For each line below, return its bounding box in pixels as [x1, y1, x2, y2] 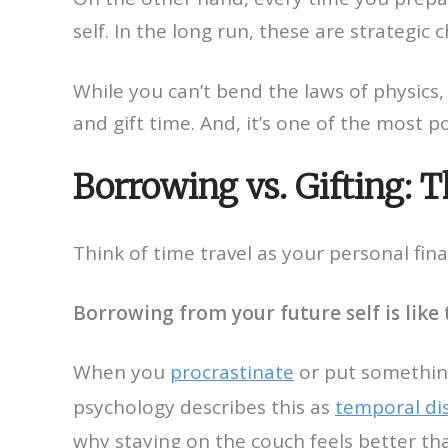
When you [73, 358, 170, 385]
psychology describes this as [73, 393, 335, 420]
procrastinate [170, 358, 294, 385]
